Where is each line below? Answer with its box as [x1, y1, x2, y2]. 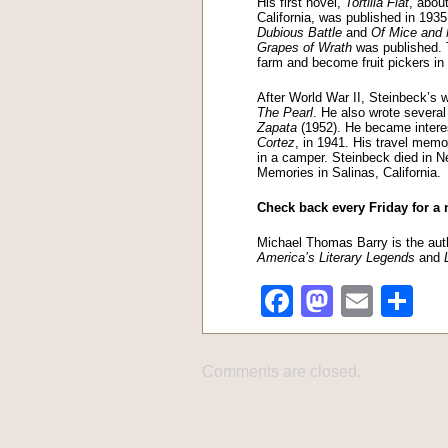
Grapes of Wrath [257, 40, 352, 55]
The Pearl [257, 105, 313, 120]
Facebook [293, 283, 435, 319]
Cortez [257, 135, 295, 150]
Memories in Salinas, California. [257, 165, 441, 180]
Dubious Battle [257, 25, 342, 40]
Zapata [257, 120, 297, 135]
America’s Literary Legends [257, 250, 415, 265]
